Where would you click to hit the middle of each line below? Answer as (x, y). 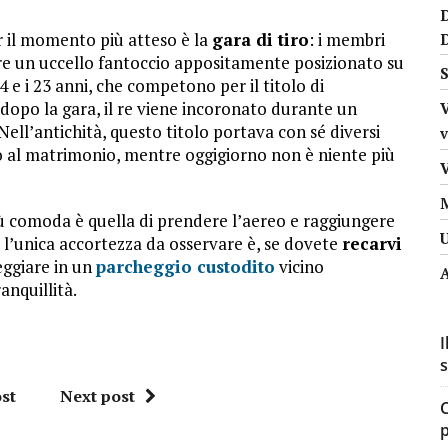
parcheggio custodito (185, 266)
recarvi (372, 243)
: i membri (347, 39)
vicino (299, 266)
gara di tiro (260, 39)
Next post (98, 395)
